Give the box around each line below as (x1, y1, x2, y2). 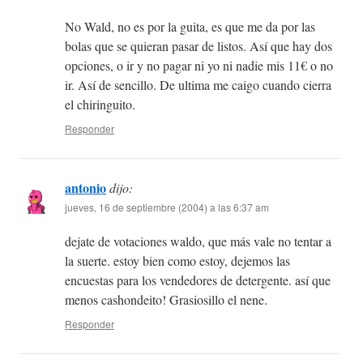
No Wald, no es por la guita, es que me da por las (65, 18, 315, 36)
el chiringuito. (65, 96, 135, 113)
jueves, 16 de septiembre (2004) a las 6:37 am (65, 200, 269, 215)
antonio (65, 178, 106, 198)
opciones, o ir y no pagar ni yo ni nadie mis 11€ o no (65, 57, 333, 75)
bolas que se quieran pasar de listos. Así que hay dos (65, 37, 332, 55)
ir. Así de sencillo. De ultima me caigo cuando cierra (65, 76, 331, 94)
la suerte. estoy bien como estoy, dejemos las (65, 252, 290, 270)
